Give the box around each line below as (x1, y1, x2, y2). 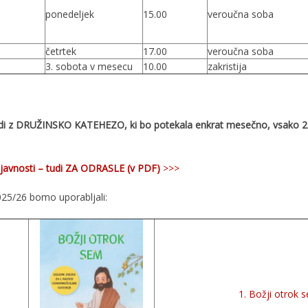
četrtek (45, 45, 76, 58)
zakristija (207, 60, 247, 73)
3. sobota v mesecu (45, 60, 133, 73)
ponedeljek (45, 8, 94, 21)
